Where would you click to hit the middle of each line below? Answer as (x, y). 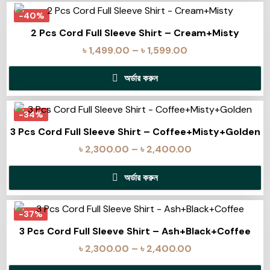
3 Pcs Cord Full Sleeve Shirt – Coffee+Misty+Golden (135, 132)
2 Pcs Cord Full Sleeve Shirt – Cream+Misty (135, 33)
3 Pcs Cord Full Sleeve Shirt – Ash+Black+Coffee (135, 231)
